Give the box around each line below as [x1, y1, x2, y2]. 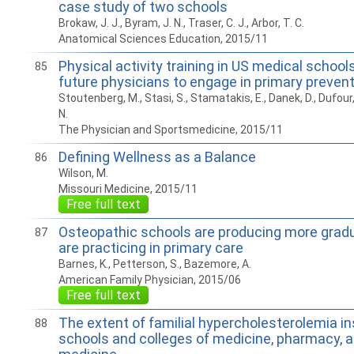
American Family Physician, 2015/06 [58, 273, 241, 286]
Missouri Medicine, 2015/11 [58, 183, 198, 195]
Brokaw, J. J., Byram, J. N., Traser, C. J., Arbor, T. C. [58, 17, 304, 29]
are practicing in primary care [58, 239, 243, 256]
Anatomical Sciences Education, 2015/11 [58, 32, 268, 45]
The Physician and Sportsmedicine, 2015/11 [58, 123, 283, 136]
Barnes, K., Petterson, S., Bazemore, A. [58, 258, 251, 270]
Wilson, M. [58, 167, 108, 179]
